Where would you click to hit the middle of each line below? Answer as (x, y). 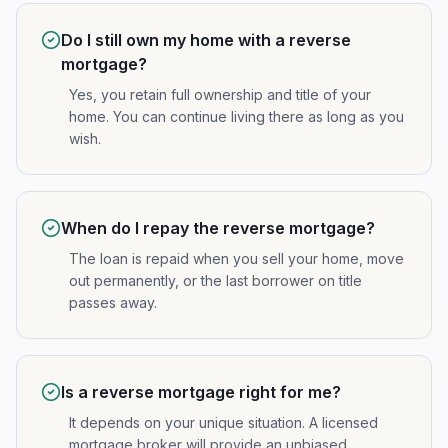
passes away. (113, 302)
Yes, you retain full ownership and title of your (220, 94)
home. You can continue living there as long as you (236, 116)
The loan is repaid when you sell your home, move (236, 258)
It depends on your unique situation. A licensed (223, 422)
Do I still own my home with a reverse (206, 40)
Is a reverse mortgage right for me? (201, 392)
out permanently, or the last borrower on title (215, 280)
